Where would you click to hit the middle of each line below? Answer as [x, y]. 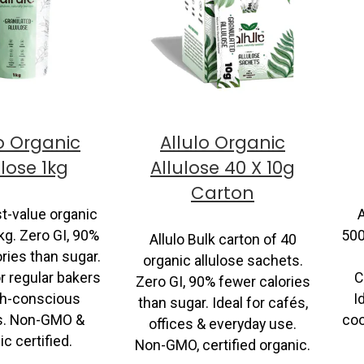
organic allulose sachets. [223, 260]
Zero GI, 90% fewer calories [223, 282]
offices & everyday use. [223, 324]
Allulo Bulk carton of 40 [223, 239]
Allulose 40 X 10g [223, 168]
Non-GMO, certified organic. [223, 345]
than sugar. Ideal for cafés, [223, 303]
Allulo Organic [223, 143]
